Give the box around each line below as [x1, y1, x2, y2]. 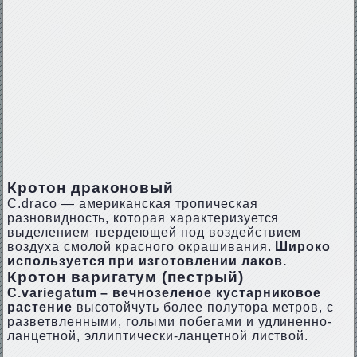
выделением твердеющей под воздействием [6, 226, 302, 239]
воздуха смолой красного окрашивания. [6, 240, 276, 253]
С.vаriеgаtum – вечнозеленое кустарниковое [6, 286, 322, 300]
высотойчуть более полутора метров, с [72, 300, 335, 314]
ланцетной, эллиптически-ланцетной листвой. [6, 329, 309, 343]
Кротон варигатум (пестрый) [6, 269, 244, 285]
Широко [275, 240, 331, 253]
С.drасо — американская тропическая [6, 197, 258, 210]
